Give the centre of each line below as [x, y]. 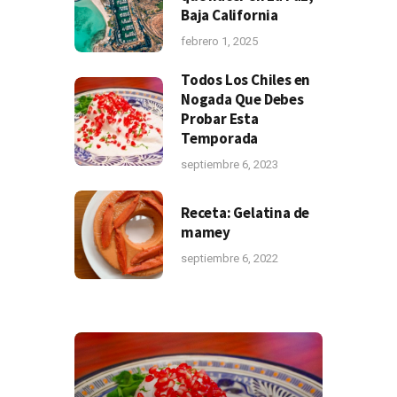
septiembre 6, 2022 [230, 259]
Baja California [230, 16]
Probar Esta [220, 119]
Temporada [220, 139]
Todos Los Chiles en [246, 80]
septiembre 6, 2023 [230, 165]
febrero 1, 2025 [219, 42]
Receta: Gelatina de [245, 213]
